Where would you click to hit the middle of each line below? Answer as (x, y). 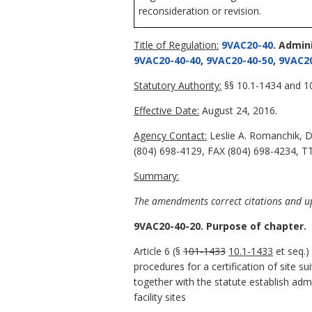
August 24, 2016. (238, 110)
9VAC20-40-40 (167, 60)
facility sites (160, 297)
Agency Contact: (170, 135)
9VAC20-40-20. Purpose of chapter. (220, 226)
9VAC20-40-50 (240, 60)
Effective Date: (166, 110)
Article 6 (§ (158, 251)
